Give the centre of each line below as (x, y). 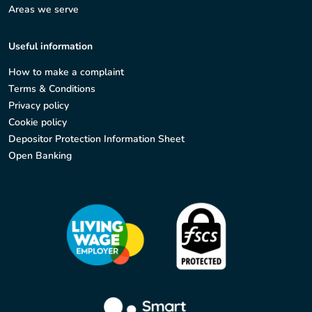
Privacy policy (39, 106)
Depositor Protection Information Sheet (96, 139)
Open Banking (40, 156)
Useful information (50, 47)
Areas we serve (44, 10)
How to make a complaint (66, 72)
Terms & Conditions (52, 89)
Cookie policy (38, 123)
